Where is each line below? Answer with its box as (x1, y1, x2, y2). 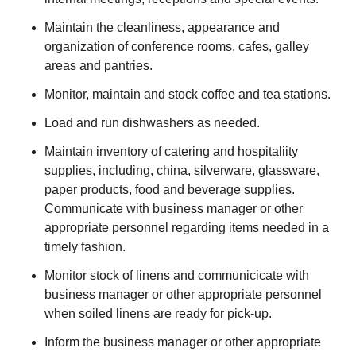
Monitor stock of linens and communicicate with (44, 269, 309, 282)
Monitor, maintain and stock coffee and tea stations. (44, 87, 331, 101)
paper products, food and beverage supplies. (44, 183, 295, 196)
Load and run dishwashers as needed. (44, 116, 260, 130)
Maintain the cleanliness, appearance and (44, 21, 280, 34)
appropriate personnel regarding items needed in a (44, 221, 329, 234)
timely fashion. (44, 240, 126, 253)
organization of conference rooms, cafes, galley (44, 40, 309, 53)
